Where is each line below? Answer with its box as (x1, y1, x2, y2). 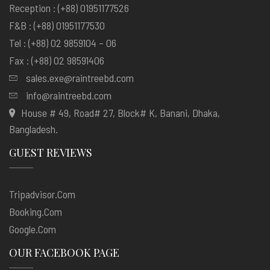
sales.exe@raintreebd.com (26, 71, 134, 84)
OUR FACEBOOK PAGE (9, 245, 119, 260)
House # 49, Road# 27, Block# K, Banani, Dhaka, (21, 106, 220, 119)
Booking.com (9, 205, 62, 218)
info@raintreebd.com (26, 89, 111, 102)
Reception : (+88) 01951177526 (9, 1, 129, 14)
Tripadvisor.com (9, 187, 75, 201)
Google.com (9, 222, 56, 236)
